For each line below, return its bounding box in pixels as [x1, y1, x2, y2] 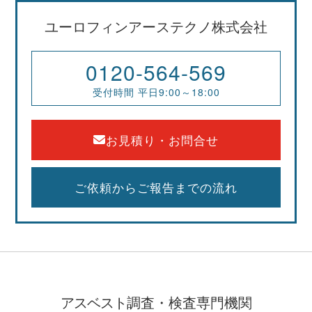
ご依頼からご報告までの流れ [75, 178, 237, 196]
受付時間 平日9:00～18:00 [92, 85, 220, 99]
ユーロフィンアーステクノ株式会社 [45, 16, 267, 36]
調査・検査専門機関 [126, 295, 252, 311]
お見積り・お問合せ [106, 131, 219, 148]
